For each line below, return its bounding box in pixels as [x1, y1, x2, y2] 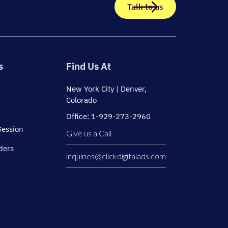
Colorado [66, 95, 97, 105]
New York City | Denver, [66, 84, 147, 94]
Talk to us [127, 2, 163, 12]
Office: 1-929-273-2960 [66, 111, 151, 122]
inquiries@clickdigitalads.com [66, 151, 166, 161]
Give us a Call [66, 128, 111, 138]
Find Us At [66, 60, 111, 73]
